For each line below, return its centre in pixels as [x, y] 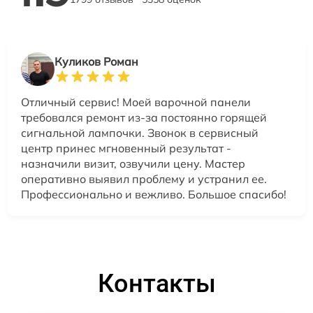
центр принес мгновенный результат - [126, 148]
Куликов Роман [96, 61]
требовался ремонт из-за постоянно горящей [144, 117]
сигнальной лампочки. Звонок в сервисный [140, 132]
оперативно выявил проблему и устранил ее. [144, 179]
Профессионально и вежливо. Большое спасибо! [154, 194]
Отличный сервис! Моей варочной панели [136, 102]
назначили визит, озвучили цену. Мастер [133, 163]
